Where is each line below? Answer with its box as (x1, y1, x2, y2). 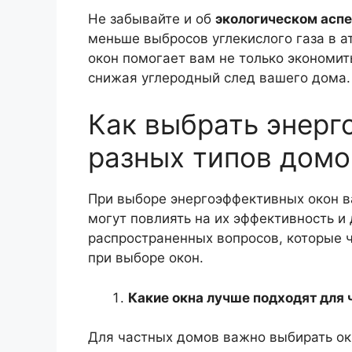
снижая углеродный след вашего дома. (88, 69, 350, 86)
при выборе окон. (88, 250, 203, 266)
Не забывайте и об (88, 10, 215, 27)
